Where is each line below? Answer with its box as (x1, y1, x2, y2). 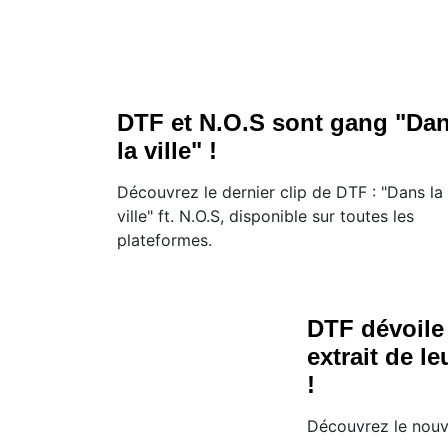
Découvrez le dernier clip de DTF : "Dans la (117, 182, 443, 203)
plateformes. (117, 230, 212, 251)
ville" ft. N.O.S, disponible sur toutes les (117, 206, 414, 227)
